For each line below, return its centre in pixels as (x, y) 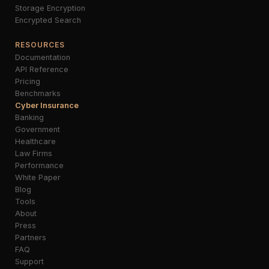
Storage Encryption (50, 8)
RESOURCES (40, 45)
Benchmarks (38, 93)
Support (29, 261)
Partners (31, 237)
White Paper (38, 177)
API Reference (42, 69)
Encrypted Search (48, 20)
